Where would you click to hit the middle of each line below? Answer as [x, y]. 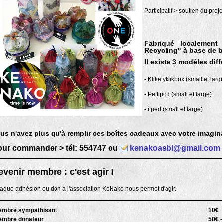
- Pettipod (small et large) [178, 94]
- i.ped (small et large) [173, 109]
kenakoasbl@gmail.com [175, 148]
